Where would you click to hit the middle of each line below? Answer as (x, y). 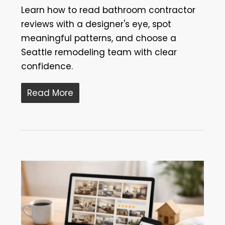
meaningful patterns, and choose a (98, 38)
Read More (50, 93)
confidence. (47, 66)
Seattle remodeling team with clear (99, 52)
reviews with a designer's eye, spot (96, 24)
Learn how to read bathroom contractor (108, 10)
